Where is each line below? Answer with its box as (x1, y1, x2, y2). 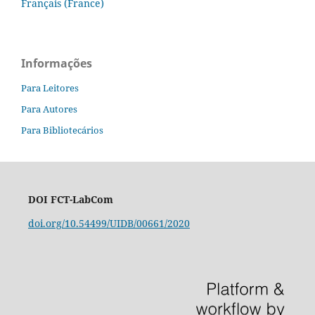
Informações (21, 55, 92, 71)
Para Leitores (21, 81, 79, 94)
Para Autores (21, 102, 77, 115)
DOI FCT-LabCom (27, 192, 113, 206)
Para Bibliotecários (21, 123, 103, 136)
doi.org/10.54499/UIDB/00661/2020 (27, 216, 190, 230)
